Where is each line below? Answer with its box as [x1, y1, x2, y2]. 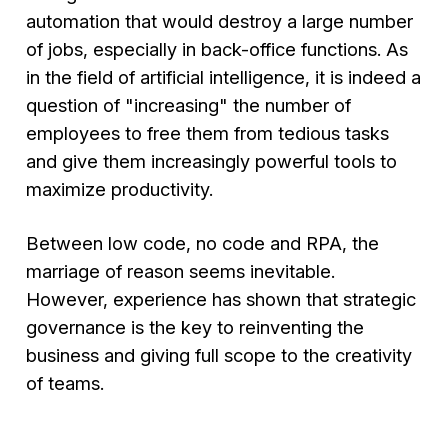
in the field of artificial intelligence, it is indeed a [26, 65, 422, 88]
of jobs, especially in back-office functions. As [26, 37, 409, 60]
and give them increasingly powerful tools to [26, 149, 398, 172]
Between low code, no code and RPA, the [26, 232, 380, 255]
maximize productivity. [26, 177, 214, 200]
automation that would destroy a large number [26, 9, 414, 32]
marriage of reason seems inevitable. [26, 260, 336, 283]
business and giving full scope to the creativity [26, 344, 413, 367]
